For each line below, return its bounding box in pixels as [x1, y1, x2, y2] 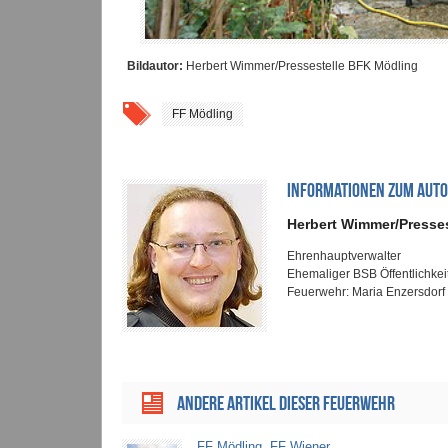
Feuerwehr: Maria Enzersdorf [287, 285, 445, 300]
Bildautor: [127, 59, 183, 74]
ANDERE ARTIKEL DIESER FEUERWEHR [177, 392, 395, 415]
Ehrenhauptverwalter [287, 249, 401, 264]
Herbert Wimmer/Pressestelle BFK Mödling [183, 59, 418, 74]
